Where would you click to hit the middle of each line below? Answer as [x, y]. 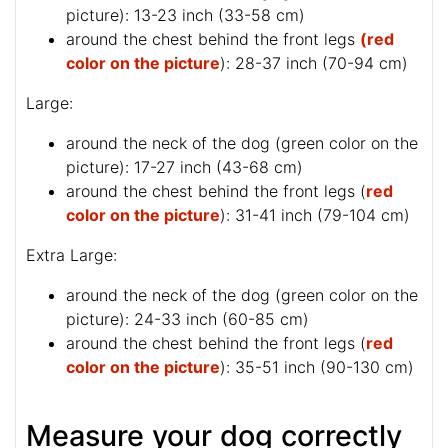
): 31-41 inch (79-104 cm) [315, 214]
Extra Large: [71, 254]
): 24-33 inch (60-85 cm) [214, 318]
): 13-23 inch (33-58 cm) [212, 14]
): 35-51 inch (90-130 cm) [317, 366]
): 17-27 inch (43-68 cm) [211, 166]
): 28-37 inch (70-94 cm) [314, 62]
